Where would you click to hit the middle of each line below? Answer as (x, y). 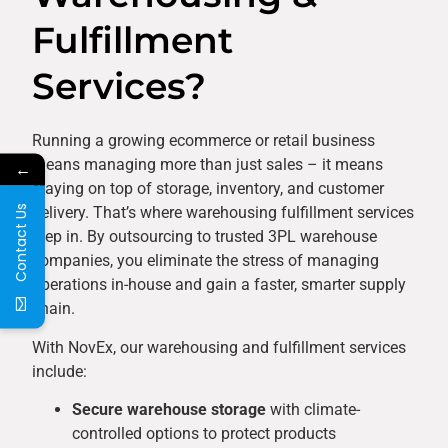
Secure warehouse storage (169, 409)
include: (59, 371)
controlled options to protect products (204, 433)
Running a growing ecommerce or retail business (203, 141)
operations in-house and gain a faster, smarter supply (219, 285)
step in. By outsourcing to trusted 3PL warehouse (204, 237)
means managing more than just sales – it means (207, 165)
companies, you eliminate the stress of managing (205, 261)
